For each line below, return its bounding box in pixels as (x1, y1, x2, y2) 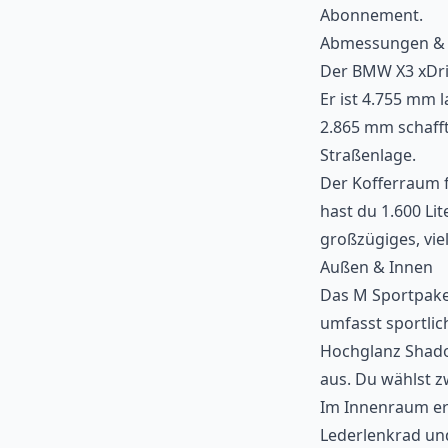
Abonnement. (320, 4, 423, 26)
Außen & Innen (320, 256, 433, 278)
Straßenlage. (320, 144, 416, 166)
